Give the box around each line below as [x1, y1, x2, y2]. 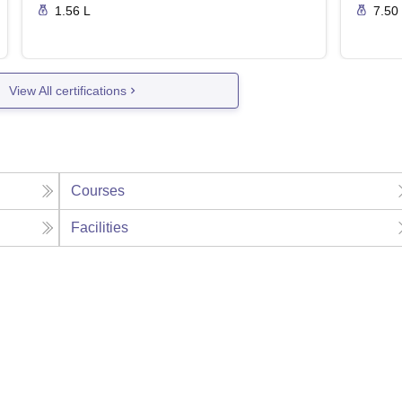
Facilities [71, 220, 129, 236]
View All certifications [9, 83, 127, 98]
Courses [71, 183, 126, 199]
